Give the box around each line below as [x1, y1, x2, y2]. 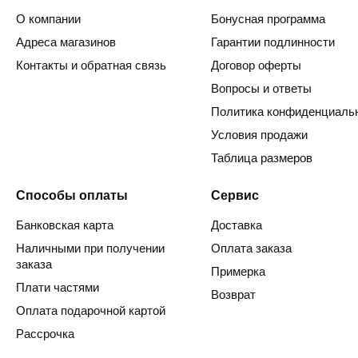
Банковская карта [16, 218, 113, 233]
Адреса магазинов [16, 35, 116, 50]
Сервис [211, 189, 259, 203]
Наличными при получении [16, 241, 165, 256]
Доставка [211, 218, 262, 233]
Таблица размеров [211, 151, 312, 165]
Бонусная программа [211, 12, 325, 26]
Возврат [211, 288, 256, 302]
